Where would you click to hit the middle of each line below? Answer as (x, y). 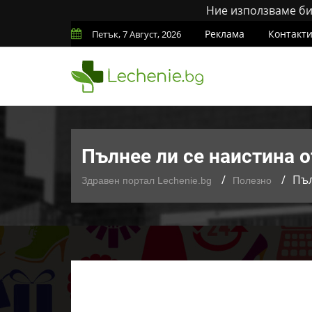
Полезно (252, 180)
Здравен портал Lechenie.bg (147, 180)
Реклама (225, 34)
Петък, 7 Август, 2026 (136, 34)
